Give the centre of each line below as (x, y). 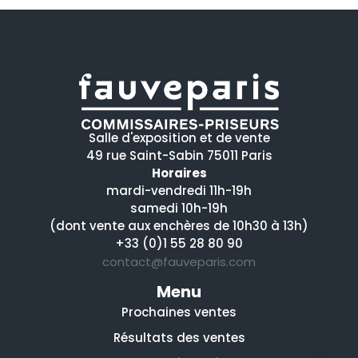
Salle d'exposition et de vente (179, 138)
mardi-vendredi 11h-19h (179, 191)
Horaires (179, 173)
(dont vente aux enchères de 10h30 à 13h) (179, 226)
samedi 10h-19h (179, 209)
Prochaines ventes (179, 312)
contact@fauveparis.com (179, 262)
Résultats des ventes (179, 338)
